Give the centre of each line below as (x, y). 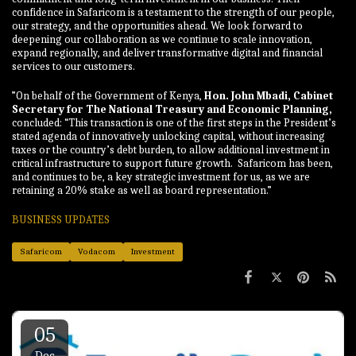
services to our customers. (74, 67)
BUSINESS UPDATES (61, 220)
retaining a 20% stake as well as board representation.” (142, 191)
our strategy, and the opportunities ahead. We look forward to (157, 26)
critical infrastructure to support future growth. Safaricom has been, (172, 164)
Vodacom (97, 252)
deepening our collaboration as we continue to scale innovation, (162, 40)
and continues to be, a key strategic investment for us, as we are (161, 177)
